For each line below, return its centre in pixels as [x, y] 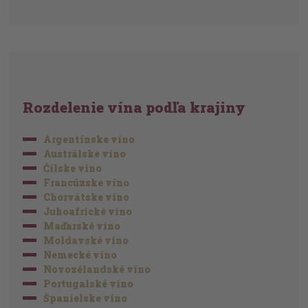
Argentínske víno [89, 140]
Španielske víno [86, 298]
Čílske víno [73, 168]
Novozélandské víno [97, 269]
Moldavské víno [86, 241]
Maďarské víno [82, 226]
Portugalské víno [89, 284]
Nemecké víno [80, 255]
